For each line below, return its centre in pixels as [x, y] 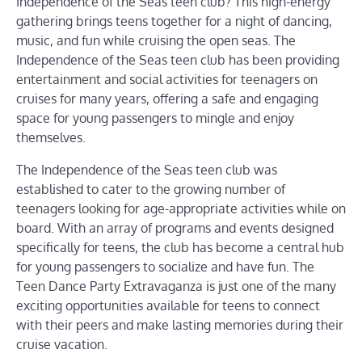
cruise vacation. [62, 345]
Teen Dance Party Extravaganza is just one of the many [176, 286]
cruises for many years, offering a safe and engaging [167, 99]
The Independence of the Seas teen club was [147, 170]
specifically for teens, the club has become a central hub [180, 248]
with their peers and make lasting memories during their [180, 325]
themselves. [51, 138]
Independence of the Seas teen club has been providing [178, 60]
